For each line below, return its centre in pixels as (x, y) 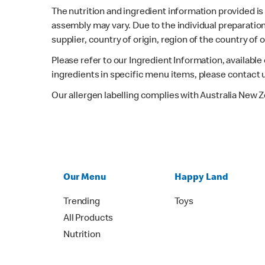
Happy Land (202, 178)
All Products (88, 219)
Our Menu (85, 178)
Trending (82, 202)
